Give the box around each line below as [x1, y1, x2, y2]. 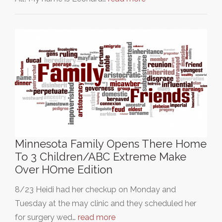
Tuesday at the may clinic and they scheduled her [15, 199, 196, 208]
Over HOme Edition [15, 163, 112, 176]
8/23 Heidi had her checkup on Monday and [15, 185, 176, 194]
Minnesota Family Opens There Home [15, 137, 207, 150]
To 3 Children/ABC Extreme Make [15, 150, 186, 163]
